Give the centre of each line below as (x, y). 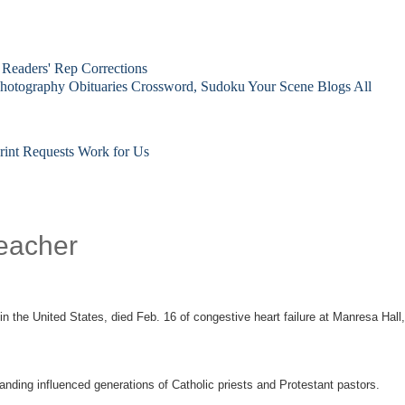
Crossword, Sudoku (188, 86)
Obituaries (98, 86)
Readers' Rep (40, 68)
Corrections (114, 68)
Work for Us (113, 151)
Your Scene (281, 86)
